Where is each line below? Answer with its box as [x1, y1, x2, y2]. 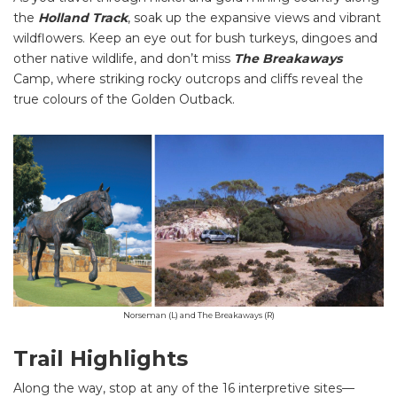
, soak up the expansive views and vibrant [128, 10, 381, 27]
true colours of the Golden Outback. [13, 91, 238, 108]
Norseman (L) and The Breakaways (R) [122, 310, 275, 321]
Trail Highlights [13, 345, 188, 371]
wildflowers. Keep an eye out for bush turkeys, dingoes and [13, 30, 378, 47]
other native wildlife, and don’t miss [13, 51, 234, 67]
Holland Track [38, 10, 128, 27]
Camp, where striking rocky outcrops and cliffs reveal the [13, 71, 363, 88]
